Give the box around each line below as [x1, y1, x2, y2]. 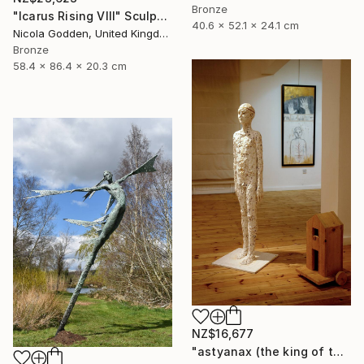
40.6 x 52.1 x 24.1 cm [192, 18, 299, 32]
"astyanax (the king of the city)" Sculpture [332, 344, 344, 358]
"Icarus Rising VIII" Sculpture [157, 8, 168, 23]
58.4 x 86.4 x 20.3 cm [13, 58, 127, 72]
